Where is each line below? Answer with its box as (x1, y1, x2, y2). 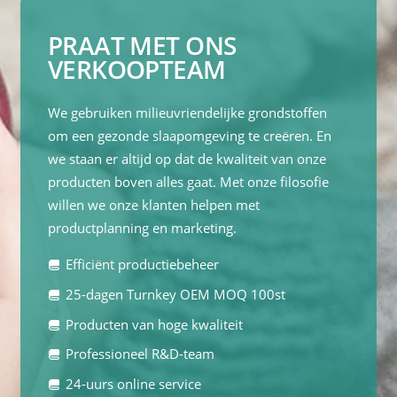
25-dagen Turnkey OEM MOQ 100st (65, 285, 285, 305)
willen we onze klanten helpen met (47, 196, 260, 215)
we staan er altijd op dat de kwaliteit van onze (47, 150, 326, 169)
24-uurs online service (65, 375, 201, 394)
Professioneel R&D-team (65, 345, 214, 364)
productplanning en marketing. (47, 219, 240, 238)
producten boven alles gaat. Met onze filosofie (47, 173, 329, 192)
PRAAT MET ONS (47, 27, 237, 62)
